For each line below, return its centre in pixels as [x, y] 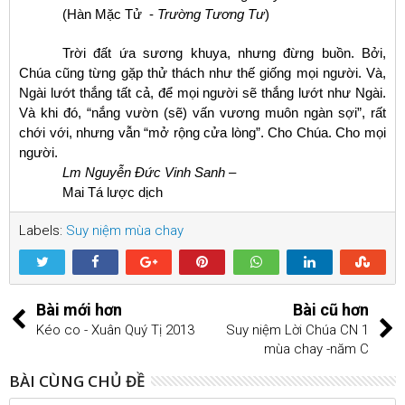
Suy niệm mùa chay [125, 230]
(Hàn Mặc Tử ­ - [110, 14]
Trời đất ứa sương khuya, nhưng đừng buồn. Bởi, [224, 52]
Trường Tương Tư [211, 14]
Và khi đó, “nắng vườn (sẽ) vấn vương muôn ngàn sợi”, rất [202, 112]
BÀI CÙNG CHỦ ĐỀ [77, 381]
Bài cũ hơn [331, 309]
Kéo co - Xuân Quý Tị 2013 [115, 330]
